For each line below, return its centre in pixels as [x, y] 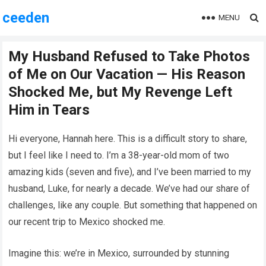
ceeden [26, 18]
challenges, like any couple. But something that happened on [133, 205]
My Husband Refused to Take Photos [129, 56]
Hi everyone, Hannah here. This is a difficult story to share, [128, 139]
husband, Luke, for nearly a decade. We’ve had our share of [129, 189]
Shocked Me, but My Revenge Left [121, 92]
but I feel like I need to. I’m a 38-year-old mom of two [119, 155]
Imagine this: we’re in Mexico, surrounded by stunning [119, 253]
